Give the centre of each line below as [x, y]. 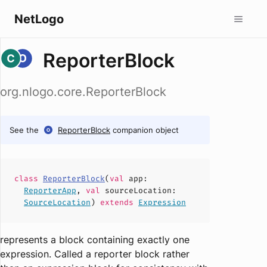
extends [117, 202]
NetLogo [39, 19]
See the [24, 130]
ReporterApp [50, 190]
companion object [146, 130]
